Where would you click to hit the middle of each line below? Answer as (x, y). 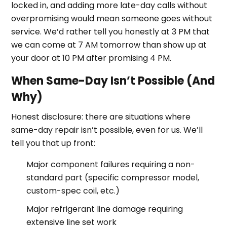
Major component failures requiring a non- (111, 164)
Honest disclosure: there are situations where (101, 117)
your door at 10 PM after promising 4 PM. (91, 58)
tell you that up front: (53, 143)
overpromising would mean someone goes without (112, 18)
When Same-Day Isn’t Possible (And (113, 81)
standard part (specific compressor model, (113, 177)
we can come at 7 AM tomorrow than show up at (109, 45)
